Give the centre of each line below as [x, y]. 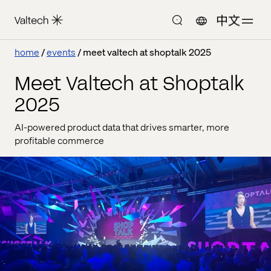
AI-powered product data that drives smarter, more [122, 127]
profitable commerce [59, 140]
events [61, 52]
